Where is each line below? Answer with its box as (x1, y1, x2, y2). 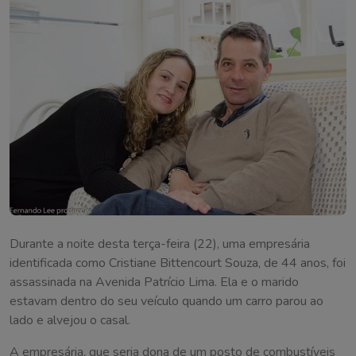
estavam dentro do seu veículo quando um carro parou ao (10, 292, 323, 311)
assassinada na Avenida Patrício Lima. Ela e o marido (10, 273, 299, 292)
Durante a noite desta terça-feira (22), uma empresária (10, 235, 310, 253)
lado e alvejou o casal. (10, 311, 130, 330)
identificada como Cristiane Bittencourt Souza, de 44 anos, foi (10, 254, 346, 273)
